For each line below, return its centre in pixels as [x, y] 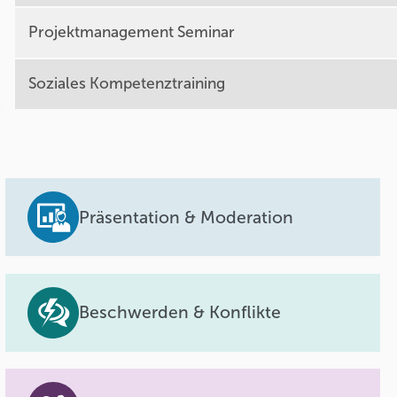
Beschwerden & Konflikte [180, 313]
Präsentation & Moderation [187, 217]
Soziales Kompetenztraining [126, 84]
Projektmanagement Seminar [131, 33]
